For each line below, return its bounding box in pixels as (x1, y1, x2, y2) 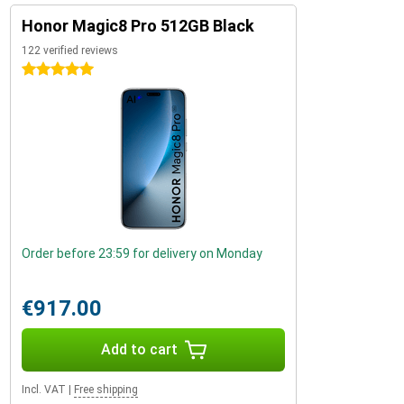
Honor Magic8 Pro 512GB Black (22, 15, 254, 35)
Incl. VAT (22, 382, 66, 396)
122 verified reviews (22, 43, 118, 57)
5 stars (22, 61, 63, 77)
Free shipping (74, 382, 138, 396)
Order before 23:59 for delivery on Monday (22, 245, 262, 261)
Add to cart (100, 340, 178, 358)
